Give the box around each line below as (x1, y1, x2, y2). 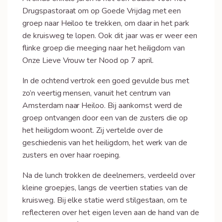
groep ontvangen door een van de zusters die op (22, 112, 188, 123)
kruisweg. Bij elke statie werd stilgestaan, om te (22, 195, 188, 206)
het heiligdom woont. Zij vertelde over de (22, 125, 164, 136)
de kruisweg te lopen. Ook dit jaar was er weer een (22, 30, 197, 41)
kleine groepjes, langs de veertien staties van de (22, 182, 188, 193)
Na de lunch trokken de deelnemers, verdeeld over (22, 170, 196, 181)
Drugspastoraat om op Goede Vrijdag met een (22, 5, 181, 16)
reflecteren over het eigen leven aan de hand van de (22, 207, 199, 218)
